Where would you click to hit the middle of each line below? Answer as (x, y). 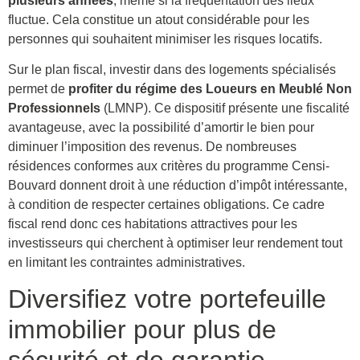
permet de (38, 88)
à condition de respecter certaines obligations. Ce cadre (166, 204)
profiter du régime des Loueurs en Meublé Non (210, 88)
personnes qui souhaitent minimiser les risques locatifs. (165, 39)
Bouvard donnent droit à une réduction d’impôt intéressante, (178, 185)
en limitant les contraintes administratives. (127, 262)
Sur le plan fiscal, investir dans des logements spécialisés (172, 69)
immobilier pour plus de (142, 330)
